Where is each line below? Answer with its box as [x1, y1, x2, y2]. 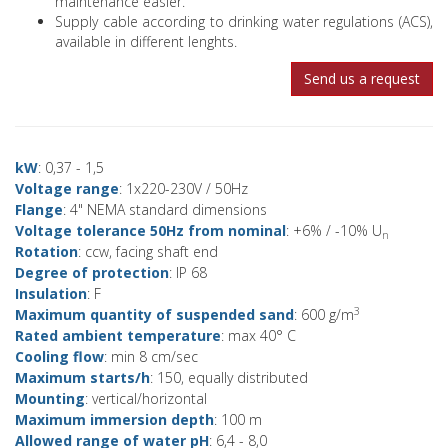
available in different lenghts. [55, 32, 237, 51]
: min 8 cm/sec [104, 347, 198, 366]
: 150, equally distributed [150, 368, 308, 387]
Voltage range [15, 179, 119, 198]
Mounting [15, 389, 85, 408]
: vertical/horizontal [85, 389, 207, 408]
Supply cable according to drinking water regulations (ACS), [55, 12, 433, 31]
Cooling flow [15, 347, 104, 366]
